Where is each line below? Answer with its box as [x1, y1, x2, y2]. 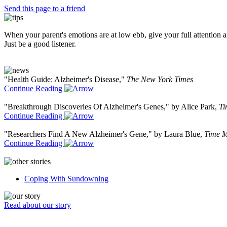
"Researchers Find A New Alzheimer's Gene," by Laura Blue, [4, 130, 204, 138]
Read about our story [4, 201, 71, 209]
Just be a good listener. [4, 40, 76, 48]
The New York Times [127, 75, 193, 84]
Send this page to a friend [4, 4, 85, 13]
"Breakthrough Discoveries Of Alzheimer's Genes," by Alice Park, [4, 102, 219, 111]
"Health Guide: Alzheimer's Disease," [4, 75, 127, 84]
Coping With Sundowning [24, 174, 108, 183]
